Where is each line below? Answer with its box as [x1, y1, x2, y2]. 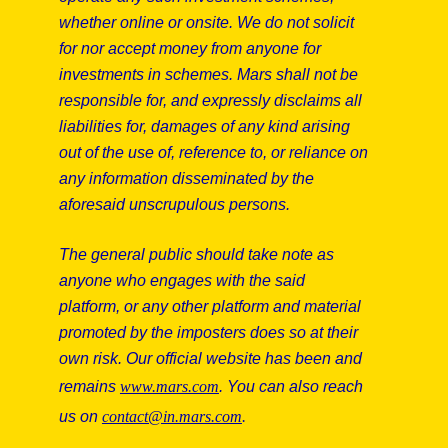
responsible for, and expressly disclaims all [58, 92, 362, 109]
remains [58, 378, 120, 395]
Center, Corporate [157, 209, 291, 226]
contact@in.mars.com [101, 408, 242, 425]
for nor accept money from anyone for [58, 40, 321, 57]
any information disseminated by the [58, 170, 314, 187]
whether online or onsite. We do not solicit [58, 14, 354, 31]
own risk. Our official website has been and [58, 350, 362, 367]
